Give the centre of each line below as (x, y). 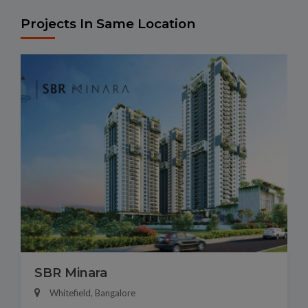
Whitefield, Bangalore (92, 293)
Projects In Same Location (108, 24)
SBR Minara (71, 273)
